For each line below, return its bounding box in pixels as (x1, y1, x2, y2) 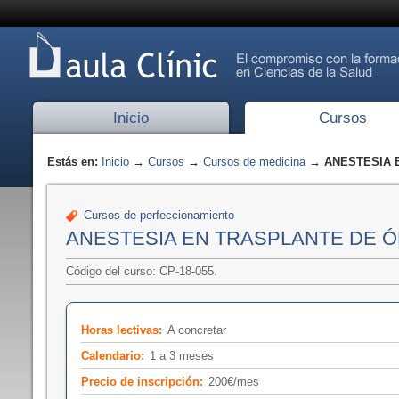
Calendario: (80, 348, 144, 362)
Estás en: (46, 155, 102, 168)
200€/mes (208, 374, 259, 388)
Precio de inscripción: (80, 374, 203, 388)
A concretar (167, 322, 226, 337)
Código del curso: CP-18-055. (65, 265, 217, 278)
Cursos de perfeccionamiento (83, 208, 234, 222)
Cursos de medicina (202, 155, 305, 168)
